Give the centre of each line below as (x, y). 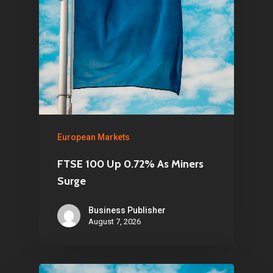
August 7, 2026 (115, 222)
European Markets (94, 137)
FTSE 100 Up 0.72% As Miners (130, 164)
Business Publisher (127, 210)
